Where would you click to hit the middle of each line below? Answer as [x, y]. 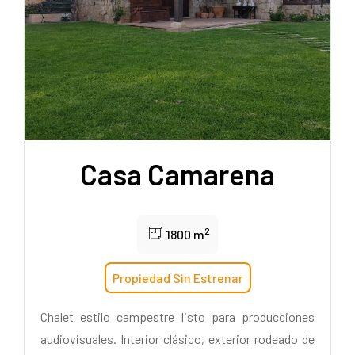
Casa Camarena [177, 174]
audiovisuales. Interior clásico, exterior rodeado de [177, 338]
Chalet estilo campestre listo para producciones [177, 316]
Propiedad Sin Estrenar [177, 277]
